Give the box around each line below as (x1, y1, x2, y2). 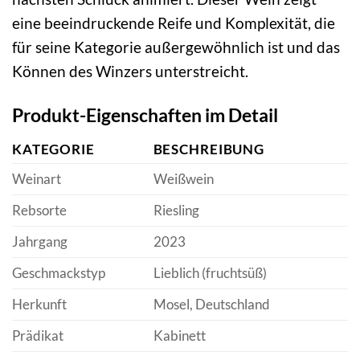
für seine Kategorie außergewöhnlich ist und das (12, 38, 340, 56)
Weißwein (153, 170, 214, 188)
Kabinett (153, 327, 206, 345)
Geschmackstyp (12, 264, 105, 282)
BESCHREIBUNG (153, 141, 264, 158)
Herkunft (12, 296, 67, 313)
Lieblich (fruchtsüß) (153, 264, 267, 282)
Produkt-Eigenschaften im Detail (12, 103, 278, 126)
